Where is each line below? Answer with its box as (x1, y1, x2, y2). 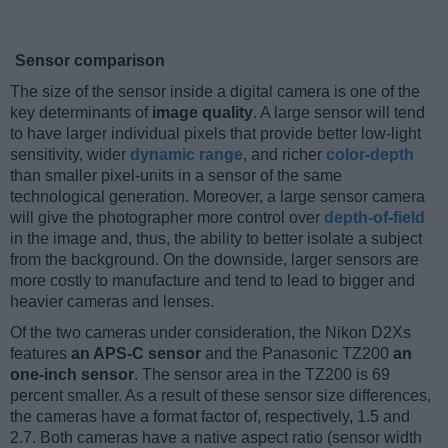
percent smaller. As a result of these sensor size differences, (10, 386, 431, 404)
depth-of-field (324, 208, 425, 226)
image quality (152, 103, 253, 121)
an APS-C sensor (71, 344, 201, 362)
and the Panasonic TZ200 (201, 344, 393, 362)
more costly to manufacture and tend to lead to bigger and (10, 271, 415, 289)
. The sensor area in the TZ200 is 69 (134, 365, 390, 383)
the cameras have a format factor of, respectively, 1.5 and (10, 407, 410, 425)
